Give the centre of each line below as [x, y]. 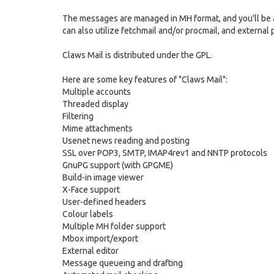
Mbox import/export [100, 239]
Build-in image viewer [103, 177]
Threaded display [95, 104]
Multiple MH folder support [114, 226]
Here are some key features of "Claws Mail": [145, 80]
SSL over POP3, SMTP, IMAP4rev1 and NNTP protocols [165, 153]
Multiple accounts [97, 92]
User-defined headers [104, 202]
